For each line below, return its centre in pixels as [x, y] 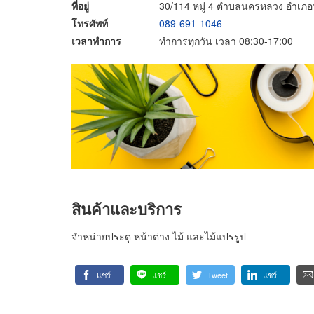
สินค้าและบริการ [127, 209]
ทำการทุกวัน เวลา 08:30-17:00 [226, 40]
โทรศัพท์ [90, 23]
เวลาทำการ [96, 40]
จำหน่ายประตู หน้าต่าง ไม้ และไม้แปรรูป [159, 236]
